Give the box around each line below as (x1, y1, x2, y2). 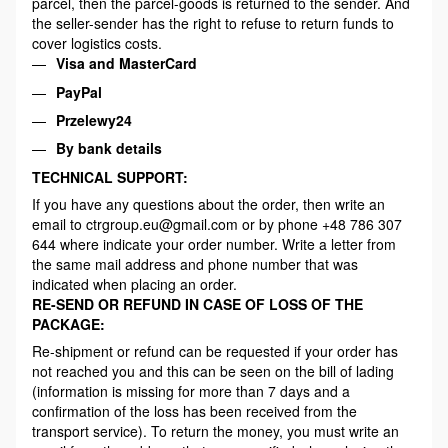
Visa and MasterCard (56, 53, 197, 74)
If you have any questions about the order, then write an (32, 193, 385, 214)
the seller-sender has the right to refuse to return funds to (32, 13, 394, 34)
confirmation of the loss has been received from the (32, 400, 357, 421)
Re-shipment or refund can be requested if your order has (32, 340, 398, 361)
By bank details (56, 138, 162, 159)
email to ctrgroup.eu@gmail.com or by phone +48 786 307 (32, 213, 402, 234)
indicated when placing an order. (32, 273, 237, 294)
